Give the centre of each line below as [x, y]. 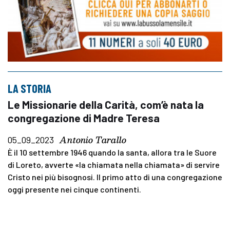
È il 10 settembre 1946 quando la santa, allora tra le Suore [112, 152]
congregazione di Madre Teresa [84, 118]
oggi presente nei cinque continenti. [74, 189]
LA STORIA [30, 88]
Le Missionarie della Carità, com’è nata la [106, 104]
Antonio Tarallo [93, 140]
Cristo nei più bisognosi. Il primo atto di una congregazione [115, 177]
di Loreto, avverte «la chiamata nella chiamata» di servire [114, 164]
